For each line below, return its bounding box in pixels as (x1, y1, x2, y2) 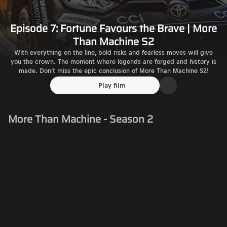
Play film (98, 82, 126, 89)
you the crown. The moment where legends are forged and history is (11, 58, 216, 66)
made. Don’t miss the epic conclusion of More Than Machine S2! (18, 67, 209, 75)
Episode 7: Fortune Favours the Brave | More (10, 20, 217, 37)
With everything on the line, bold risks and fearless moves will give (14, 49, 213, 57)
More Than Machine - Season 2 (8, 111, 153, 127)
